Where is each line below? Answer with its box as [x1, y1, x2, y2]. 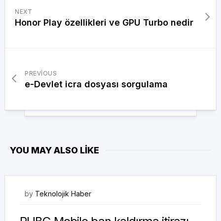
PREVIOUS [25, 69, 57, 77]
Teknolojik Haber [35, 189, 91, 198]
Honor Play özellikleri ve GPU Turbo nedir [15, 17, 193, 28]
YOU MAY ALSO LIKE [10, 145, 99, 155]
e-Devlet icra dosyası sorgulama [25, 78, 168, 89]
